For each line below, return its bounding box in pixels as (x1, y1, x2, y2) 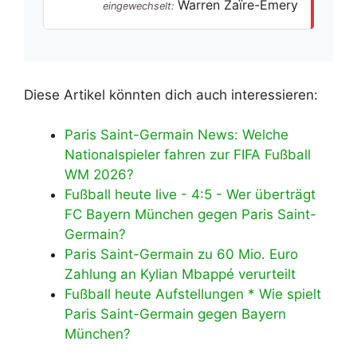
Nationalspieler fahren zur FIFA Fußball (65, 147, 311, 163)
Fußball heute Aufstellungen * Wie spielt (65, 286, 321, 303)
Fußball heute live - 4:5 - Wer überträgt (65, 186, 316, 203)
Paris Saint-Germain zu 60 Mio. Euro (65, 246, 298, 263)
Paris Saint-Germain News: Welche (65, 127, 288, 143)
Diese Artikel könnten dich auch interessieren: (24, 86, 318, 103)
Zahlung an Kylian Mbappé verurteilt (65, 266, 296, 283)
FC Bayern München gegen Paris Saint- (65, 206, 316, 223)
